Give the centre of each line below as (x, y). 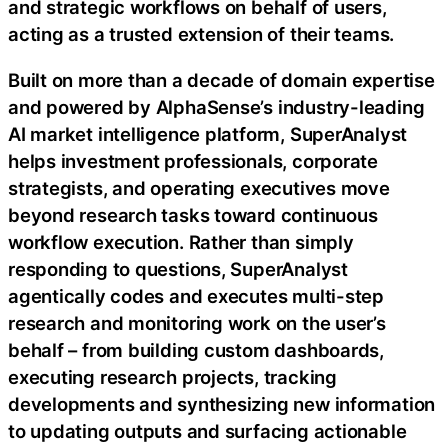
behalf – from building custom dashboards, (196, 349)
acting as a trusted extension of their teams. (201, 34)
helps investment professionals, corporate (193, 160)
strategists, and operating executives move (199, 187)
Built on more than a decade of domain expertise (221, 79)
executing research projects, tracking (172, 376)
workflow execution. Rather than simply (181, 241)
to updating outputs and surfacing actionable (207, 430)
